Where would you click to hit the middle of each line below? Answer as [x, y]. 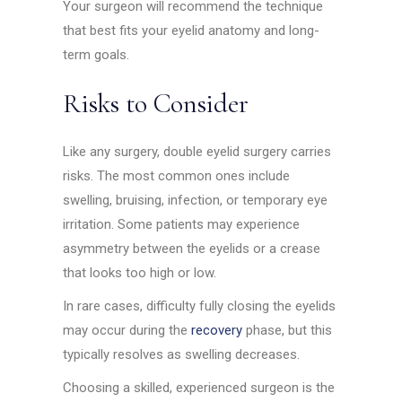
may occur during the [127, 330]
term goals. [96, 54]
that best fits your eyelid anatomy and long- [192, 30]
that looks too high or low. [140, 272]
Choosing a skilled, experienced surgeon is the [199, 387]
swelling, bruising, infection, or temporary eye [196, 200]
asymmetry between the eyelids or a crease [192, 248]
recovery [217, 330]
